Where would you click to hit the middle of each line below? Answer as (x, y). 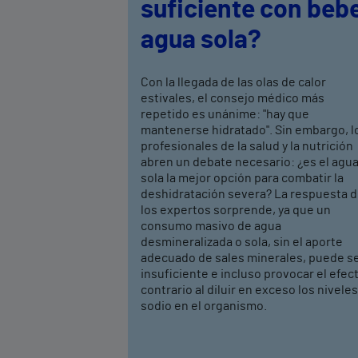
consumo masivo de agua (211, 226)
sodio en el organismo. (204, 306)
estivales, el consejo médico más (233, 98)
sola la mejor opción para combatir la (242, 178)
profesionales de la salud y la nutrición (247, 146)
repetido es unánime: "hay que (225, 114)
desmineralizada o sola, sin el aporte (242, 242)
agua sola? (201, 40)
